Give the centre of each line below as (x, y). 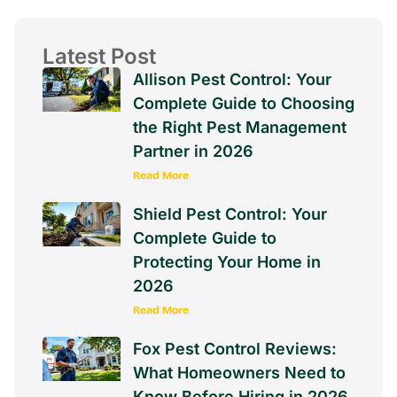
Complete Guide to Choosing (244, 103)
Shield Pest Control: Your (230, 214)
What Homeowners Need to (239, 372)
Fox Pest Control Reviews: (235, 348)
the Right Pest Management (240, 127)
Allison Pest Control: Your (232, 79)
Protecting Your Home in (227, 261)
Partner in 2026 (193, 151)
